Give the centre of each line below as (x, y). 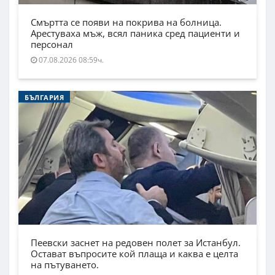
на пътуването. (65, 265)
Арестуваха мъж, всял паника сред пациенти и (135, 33)
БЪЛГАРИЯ (45, 98)
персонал (52, 45)
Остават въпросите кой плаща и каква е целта (134, 254)
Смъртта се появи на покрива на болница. (126, 22)
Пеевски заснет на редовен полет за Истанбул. (136, 243)
